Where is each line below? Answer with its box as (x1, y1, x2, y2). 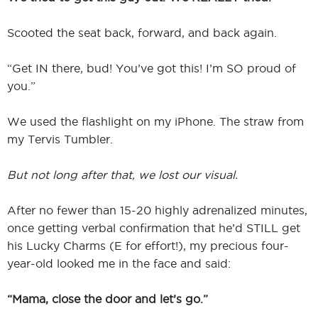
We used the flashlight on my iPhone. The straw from (7, 114, 304, 128)
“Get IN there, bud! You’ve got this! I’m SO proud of (7, 61, 296, 75)
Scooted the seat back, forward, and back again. (7, 26, 277, 39)
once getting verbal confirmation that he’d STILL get (7, 221, 300, 234)
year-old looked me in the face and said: (7, 256, 231, 270)
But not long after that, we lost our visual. (7, 168, 238, 181)
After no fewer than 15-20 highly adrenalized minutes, (7, 203, 307, 216)
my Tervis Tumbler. (7, 132, 113, 146)
